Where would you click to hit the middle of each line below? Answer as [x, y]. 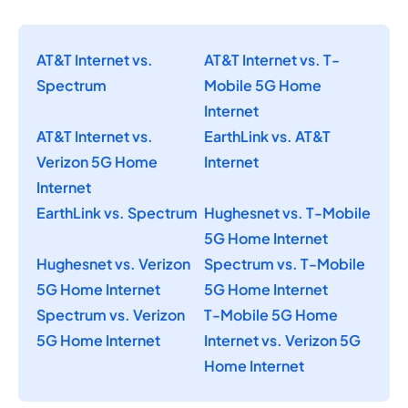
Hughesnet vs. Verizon [113, 264]
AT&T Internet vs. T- [272, 60]
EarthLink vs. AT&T [267, 137]
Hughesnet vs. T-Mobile [287, 213]
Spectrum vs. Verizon [111, 315]
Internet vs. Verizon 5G [282, 341]
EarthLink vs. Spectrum [117, 213]
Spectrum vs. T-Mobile [285, 264]
